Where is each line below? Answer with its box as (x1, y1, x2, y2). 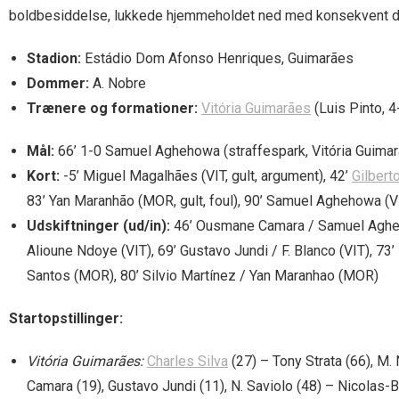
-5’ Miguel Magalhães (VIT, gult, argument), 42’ (60, 167, 352, 185)
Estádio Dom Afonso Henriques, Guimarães (81, 50, 354, 68)
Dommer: (27, 75, 89, 93)
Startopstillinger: (9, 310, 123, 328)
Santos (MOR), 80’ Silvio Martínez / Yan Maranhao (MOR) (27, 267, 379, 285)
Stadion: (27, 50, 81, 68)
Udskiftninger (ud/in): (27, 217, 170, 235)
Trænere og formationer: (27, 100, 198, 118)
